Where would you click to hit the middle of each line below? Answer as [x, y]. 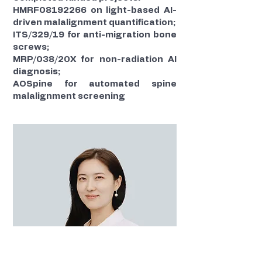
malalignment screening [69, 96]
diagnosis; [37, 72]
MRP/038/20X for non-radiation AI [95, 59]
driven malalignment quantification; [94, 23]
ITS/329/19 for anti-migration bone [95, 35]
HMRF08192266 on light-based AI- [95, 10]
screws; [31, 47]
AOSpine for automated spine [95, 84]
